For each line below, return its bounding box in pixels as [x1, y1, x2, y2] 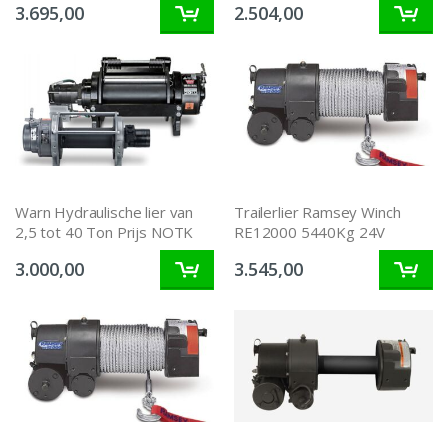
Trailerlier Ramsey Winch [234, 202, 401, 223]
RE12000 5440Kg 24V [234, 222, 386, 243]
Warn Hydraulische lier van [15, 202, 194, 223]
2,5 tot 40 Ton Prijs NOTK [15, 222, 194, 243]
